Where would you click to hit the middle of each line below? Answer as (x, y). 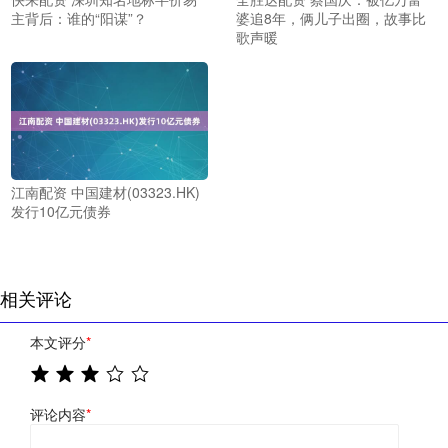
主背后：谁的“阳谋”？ (79, 17)
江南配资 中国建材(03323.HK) (105, 192)
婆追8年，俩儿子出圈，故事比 (330, 17)
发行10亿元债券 (61, 211)
